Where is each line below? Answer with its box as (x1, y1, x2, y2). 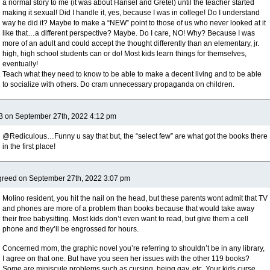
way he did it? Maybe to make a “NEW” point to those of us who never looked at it (2, 19, 266, 27)
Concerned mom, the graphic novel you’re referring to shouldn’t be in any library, (2, 244, 265, 253)
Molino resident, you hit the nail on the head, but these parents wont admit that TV (2, 194, 268, 202)
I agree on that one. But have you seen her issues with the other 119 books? (2, 254, 250, 263)
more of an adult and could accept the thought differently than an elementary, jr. (2, 39, 259, 48)
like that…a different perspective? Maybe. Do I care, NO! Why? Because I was (2, 29, 255, 37)
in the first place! (2, 142, 55, 151)
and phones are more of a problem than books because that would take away (2, 204, 254, 213)
